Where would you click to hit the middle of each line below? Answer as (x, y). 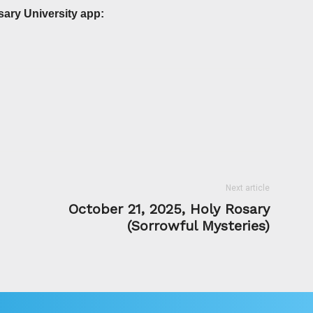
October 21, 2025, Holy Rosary (169, 209)
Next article (248, 188)
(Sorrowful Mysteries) (198, 225)
